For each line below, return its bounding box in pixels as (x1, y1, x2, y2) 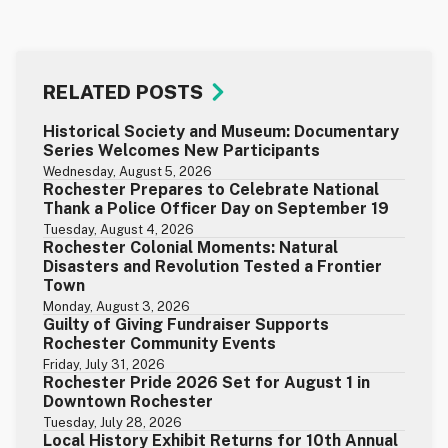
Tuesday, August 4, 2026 (43, 222, 195, 238)
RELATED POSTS (43, 81, 204, 104)
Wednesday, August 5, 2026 (43, 164, 213, 180)
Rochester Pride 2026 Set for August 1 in (43, 373, 371, 393)
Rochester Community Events (43, 334, 277, 354)
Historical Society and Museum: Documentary (43, 122, 400, 142)
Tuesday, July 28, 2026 (43, 415, 183, 431)
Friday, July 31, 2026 (43, 357, 166, 373)
